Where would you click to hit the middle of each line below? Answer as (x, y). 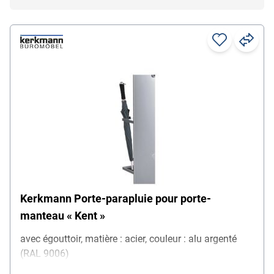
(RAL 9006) (45, 253)
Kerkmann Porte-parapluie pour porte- (116, 198)
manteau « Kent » (63, 215)
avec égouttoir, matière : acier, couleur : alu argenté (128, 239)
